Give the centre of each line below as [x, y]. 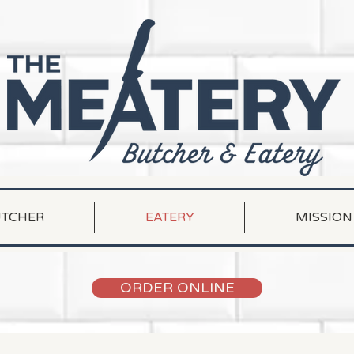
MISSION [324, 217]
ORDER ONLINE [177, 288]
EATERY [169, 217]
